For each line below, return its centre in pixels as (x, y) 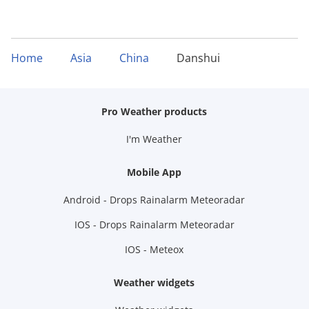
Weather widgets (154, 282)
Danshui (198, 58)
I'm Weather (154, 139)
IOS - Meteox (154, 249)
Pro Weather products (154, 111)
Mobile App (154, 172)
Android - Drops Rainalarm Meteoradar (154, 199)
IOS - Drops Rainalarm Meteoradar (154, 224)
